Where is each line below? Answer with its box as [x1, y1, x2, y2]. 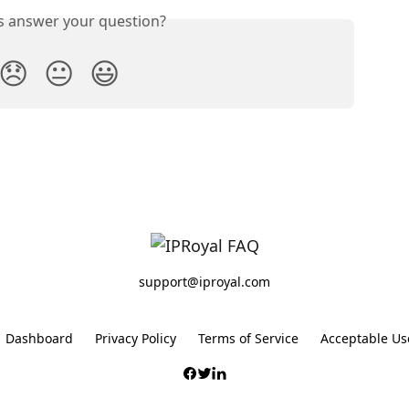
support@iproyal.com [139, 273, 270, 291]
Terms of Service [198, 330, 299, 348]
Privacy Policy [95, 330, 176, 348]
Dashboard [5, 330, 73, 348]
